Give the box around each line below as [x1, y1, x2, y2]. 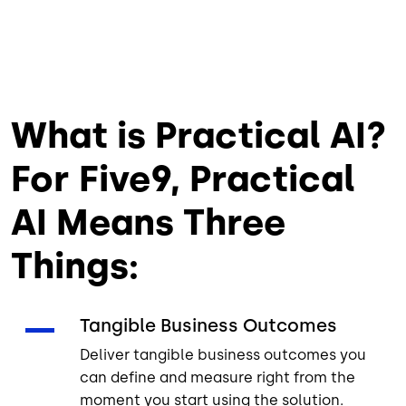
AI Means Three [11, 199, 285, 244]
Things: [11, 243, 139, 287]
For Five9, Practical [11, 156, 355, 200]
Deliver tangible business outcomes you [80, 345, 366, 363]
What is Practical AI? [11, 112, 386, 157]
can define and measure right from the [80, 368, 355, 386]
